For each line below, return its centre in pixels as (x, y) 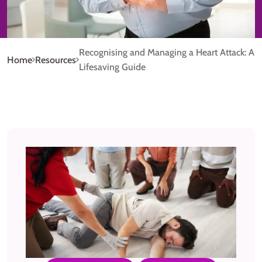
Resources (56, 60)
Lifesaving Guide (112, 67)
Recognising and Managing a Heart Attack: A (167, 53)
